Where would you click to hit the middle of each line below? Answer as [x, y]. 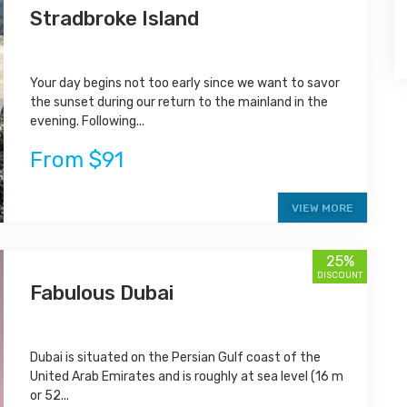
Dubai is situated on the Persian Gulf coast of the [176, 358]
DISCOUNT [340, 276]
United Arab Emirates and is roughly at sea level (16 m [187, 377]
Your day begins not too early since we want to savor [185, 83]
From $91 [77, 159]
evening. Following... [88, 121]
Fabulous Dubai [102, 293]
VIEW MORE [323, 208]
